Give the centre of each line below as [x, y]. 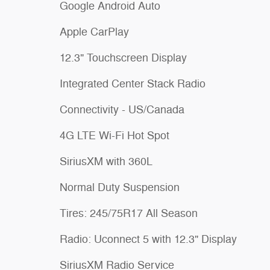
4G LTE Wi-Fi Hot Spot [115, 136]
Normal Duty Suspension [120, 187]
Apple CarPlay [94, 32]
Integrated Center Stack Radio [133, 84]
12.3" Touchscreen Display [123, 58]
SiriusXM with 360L [106, 162]
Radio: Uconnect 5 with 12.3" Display [148, 239]
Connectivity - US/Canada [122, 110]
